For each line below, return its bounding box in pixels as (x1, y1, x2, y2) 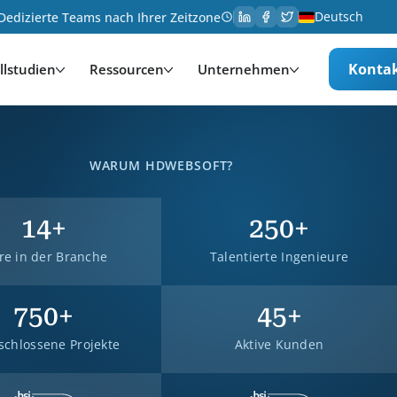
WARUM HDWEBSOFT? (89, 157, 234, 174)
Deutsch (315, 8, 363, 25)
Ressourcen (89, 60, 164, 78)
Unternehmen (197, 60, 290, 78)
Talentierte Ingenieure (209, 248, 349, 265)
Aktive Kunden (234, 336, 324, 353)
